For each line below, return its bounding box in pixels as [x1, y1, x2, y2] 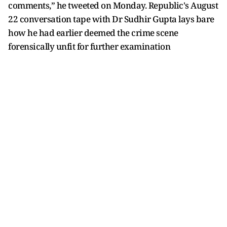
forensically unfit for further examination [8, 41, 170, 53]
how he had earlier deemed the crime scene [8, 27, 178, 39]
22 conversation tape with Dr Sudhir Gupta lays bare [8, 13, 214, 25]
